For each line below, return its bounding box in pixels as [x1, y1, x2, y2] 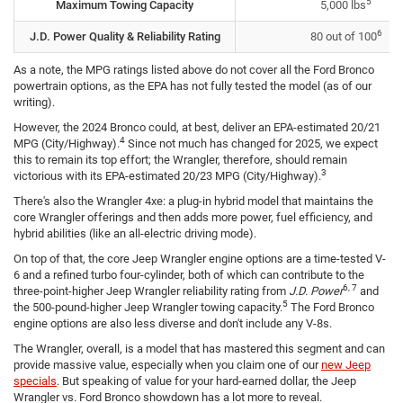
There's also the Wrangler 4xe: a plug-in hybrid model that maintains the [13, 193, 373, 208]
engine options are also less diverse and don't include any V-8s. [13, 316, 332, 330]
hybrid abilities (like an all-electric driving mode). [13, 226, 256, 240]
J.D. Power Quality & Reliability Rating [29, 29, 220, 43]
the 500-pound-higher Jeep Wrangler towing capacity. [13, 300, 282, 314]
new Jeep [321, 357, 371, 372]
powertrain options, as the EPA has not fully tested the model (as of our [13, 78, 372, 93]
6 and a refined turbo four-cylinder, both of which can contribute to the [13, 267, 364, 282]
